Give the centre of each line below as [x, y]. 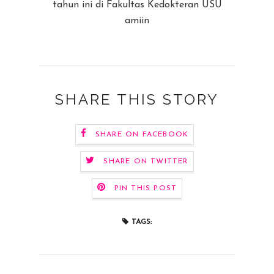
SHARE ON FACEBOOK [142, 135]
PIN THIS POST [146, 189]
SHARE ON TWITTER [146, 162]
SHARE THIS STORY [137, 99]
